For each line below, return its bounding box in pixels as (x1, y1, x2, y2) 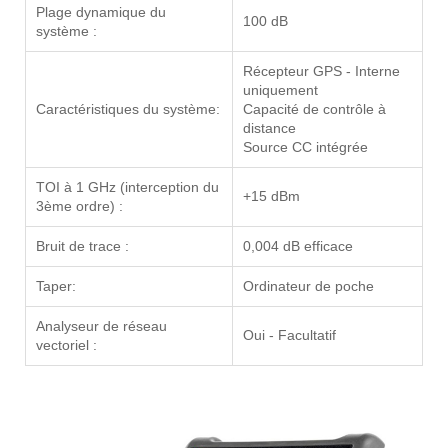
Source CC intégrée (243, 139, 368, 156)
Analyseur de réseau (36, 318, 167, 335)
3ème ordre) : (36, 198, 123, 215)
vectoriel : (36, 337, 97, 354)
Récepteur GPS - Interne (243, 63, 400, 80)
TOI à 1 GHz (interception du (36, 179, 219, 196)
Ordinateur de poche (243, 278, 374, 295)
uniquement (243, 82, 318, 99)
